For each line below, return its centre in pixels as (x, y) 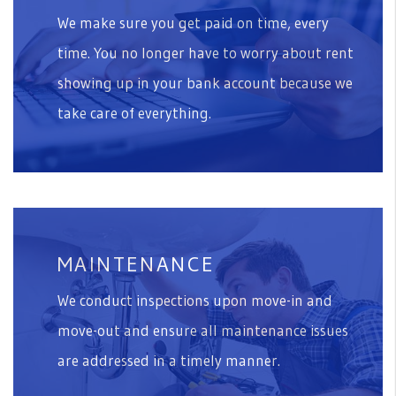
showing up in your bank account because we (205, 82)
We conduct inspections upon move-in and (195, 300)
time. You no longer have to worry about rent (206, 52)
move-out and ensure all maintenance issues (203, 330)
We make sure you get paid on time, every (193, 22)
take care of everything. (134, 112)
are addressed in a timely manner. (169, 360)
